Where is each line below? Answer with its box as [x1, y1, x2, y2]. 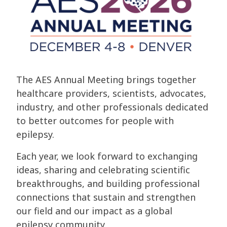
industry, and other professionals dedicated [16, 101, 208, 113]
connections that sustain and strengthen [16, 191, 196, 204]
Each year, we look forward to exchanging [16, 150, 198, 163]
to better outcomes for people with [16, 115, 174, 127]
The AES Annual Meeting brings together [16, 73, 196, 86]
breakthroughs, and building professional [16, 177, 200, 190]
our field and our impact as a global [16, 205, 172, 217]
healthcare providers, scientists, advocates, [16, 87, 206, 100]
